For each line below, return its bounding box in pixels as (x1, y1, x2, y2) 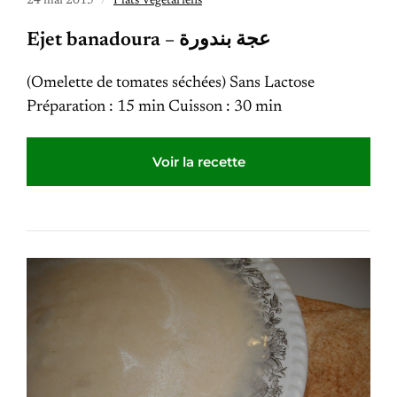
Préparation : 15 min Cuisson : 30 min (27, 99, 282, 115)
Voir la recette (152, 153, 245, 170)
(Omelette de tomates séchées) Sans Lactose (27, 75, 315, 91)
